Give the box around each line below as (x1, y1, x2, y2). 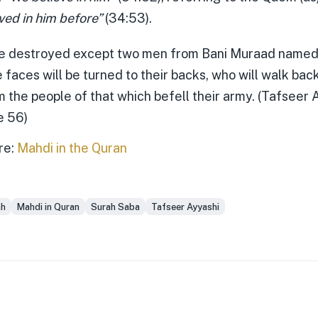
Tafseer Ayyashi (151, 201, 219, 212)
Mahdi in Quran (17, 201, 79, 212)
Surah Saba (91, 201, 140, 212)
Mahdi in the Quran (17, 141, 127, 155)
